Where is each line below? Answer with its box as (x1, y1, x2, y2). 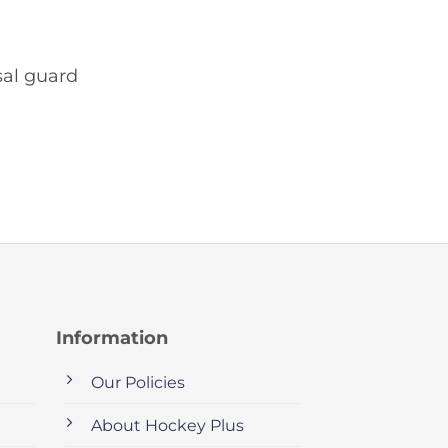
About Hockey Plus (90, 415, 244, 435)
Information (55, 326, 168, 348)
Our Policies (90, 372, 185, 392)
